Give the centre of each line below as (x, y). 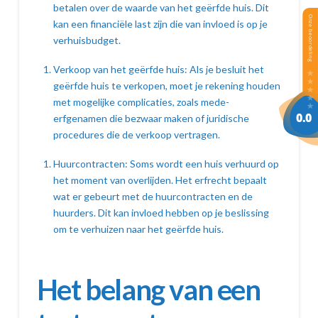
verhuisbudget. (87, 40)
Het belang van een (148, 290)
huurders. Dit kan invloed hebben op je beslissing (161, 213)
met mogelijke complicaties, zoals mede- (142, 102)
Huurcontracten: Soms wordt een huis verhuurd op (166, 164)
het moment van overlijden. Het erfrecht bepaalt (160, 180)
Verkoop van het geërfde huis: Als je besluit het (159, 69)
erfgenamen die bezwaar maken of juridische (152, 118)
